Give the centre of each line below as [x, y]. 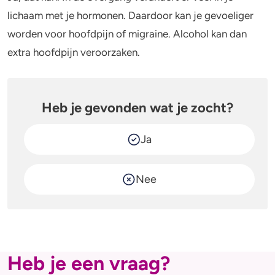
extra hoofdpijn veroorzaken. [75, 52]
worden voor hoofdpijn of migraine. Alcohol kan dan [127, 34]
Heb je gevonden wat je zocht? [137, 108]
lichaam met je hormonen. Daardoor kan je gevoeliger [130, 15]
